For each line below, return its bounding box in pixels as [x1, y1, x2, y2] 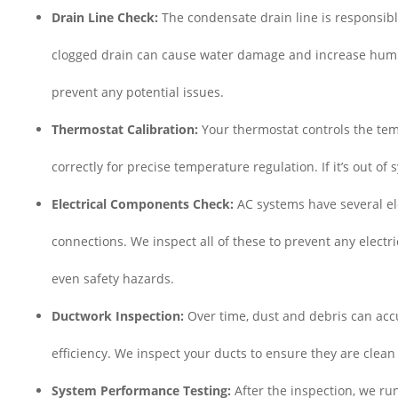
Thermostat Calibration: [52, 120, 199, 138]
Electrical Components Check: [52, 195, 235, 212]
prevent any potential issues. [52, 83, 225, 100]
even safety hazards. [52, 269, 175, 287]
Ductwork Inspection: [52, 306, 185, 324]
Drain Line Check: [52, 8, 159, 26]
